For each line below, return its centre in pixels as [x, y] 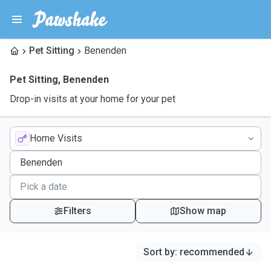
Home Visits [56, 138]
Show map [203, 211]
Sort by [159, 252]
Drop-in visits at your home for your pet [93, 99]
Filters [77, 211]
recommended [212, 252]
